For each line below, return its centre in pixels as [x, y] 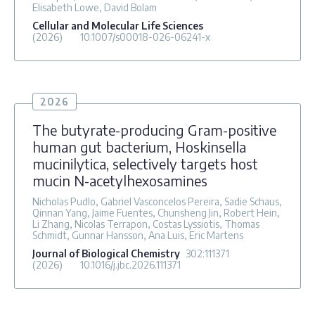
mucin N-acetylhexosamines [120, 180]
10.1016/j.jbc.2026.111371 [130, 264]
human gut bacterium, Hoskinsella [139, 146]
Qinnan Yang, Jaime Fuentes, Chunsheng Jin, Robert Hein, [156, 212]
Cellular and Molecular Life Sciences [118, 25]
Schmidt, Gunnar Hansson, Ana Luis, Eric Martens [138, 235]
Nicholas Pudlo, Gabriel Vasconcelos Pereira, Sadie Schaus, [157, 201]
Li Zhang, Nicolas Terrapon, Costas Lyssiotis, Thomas [146, 224]
